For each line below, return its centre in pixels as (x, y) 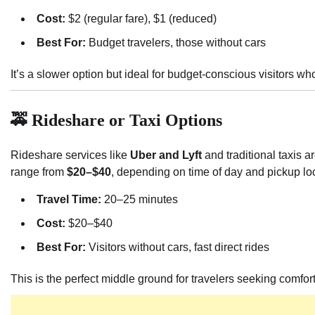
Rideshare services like (70, 155)
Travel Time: (69, 199)
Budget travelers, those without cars (176, 42)
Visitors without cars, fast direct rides (178, 247)
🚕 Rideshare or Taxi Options (116, 120)
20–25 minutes (140, 199)
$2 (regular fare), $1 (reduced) (141, 18)
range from (39, 172)
